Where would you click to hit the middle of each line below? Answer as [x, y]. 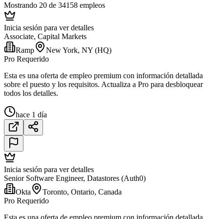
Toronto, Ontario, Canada [82, 192]
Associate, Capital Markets [45, 36]
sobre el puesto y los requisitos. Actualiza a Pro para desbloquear [103, 84]
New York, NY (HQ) [79, 50]
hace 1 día [31, 114]
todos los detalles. [31, 93]
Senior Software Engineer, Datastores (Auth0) [75, 178]
